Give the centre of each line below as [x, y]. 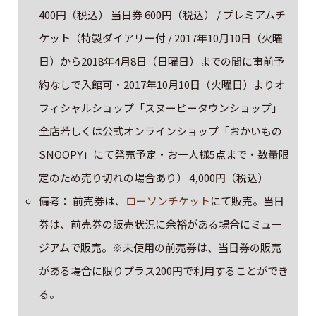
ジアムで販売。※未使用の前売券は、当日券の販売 [160, 247]
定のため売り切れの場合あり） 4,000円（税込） [154, 177]
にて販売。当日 [248, 200]
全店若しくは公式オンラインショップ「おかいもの [161, 130]
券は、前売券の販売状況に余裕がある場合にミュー [161, 224]
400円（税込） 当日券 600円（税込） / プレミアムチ [163, 14]
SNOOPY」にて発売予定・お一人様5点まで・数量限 [164, 154]
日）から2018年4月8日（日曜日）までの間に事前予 [162, 61]
